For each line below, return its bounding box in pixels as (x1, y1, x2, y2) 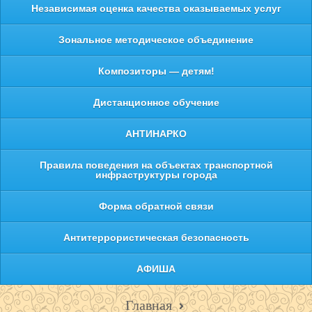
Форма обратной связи (98, 201, 214, 212)
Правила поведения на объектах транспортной (39, 159, 273, 171)
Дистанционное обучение (93, 97, 219, 109)
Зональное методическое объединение (58, 34, 253, 46)
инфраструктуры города (95, 169, 217, 181)
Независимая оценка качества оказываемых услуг (31, 3, 281, 15)
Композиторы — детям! (97, 65, 214, 77)
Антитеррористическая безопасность (63, 232, 249, 244)
